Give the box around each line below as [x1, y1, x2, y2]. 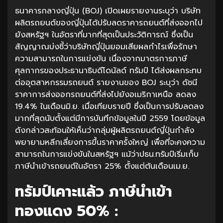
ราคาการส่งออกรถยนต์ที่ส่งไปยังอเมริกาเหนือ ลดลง [15, 88, 196, 101]
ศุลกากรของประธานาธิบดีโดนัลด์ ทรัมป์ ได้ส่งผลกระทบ [15, 64, 202, 77]
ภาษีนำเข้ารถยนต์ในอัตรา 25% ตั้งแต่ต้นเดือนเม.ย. [15, 160, 189, 172]
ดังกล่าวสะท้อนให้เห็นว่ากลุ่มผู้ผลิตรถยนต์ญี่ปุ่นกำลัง [15, 124, 194, 136]
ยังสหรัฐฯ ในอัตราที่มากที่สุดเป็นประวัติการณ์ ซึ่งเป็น [15, 28, 193, 41]
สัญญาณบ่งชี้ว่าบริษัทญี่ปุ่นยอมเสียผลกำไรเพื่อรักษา [15, 40, 197, 53]
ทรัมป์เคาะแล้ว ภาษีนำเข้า [15, 180, 172, 203]
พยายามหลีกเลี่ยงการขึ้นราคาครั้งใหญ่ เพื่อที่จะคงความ [15, 136, 205, 148]
